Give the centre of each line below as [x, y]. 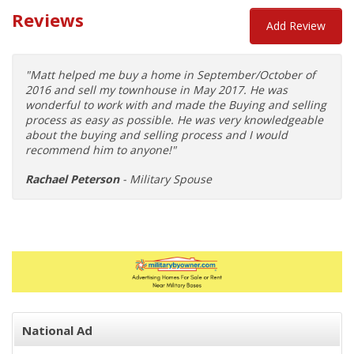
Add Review [296, 26]
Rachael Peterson [72, 179]
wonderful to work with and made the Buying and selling [176, 105]
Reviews [48, 20]
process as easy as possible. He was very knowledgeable [174, 120]
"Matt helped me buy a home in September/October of [170, 75]
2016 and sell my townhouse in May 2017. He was [156, 90]
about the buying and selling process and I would [156, 135]
